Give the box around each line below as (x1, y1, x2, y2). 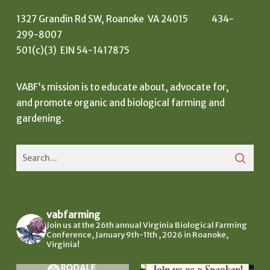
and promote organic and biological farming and (16, 96, 225, 108)
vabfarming (46, 208, 100, 221)
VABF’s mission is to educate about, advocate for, (16, 81, 229, 93)
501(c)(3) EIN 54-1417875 (16, 44, 130, 56)
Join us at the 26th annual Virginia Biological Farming (46, 219, 247, 230)
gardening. (16, 112, 64, 124)
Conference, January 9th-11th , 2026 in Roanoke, (46, 229, 228, 240)
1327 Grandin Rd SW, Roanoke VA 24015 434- (16, 13, 234, 25)
